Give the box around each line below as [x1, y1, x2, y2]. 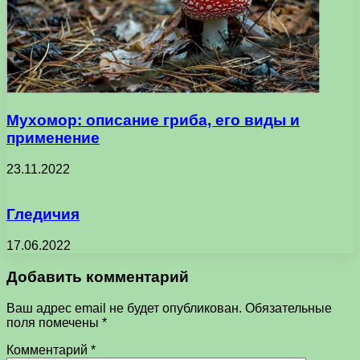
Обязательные [245, 301, 332, 315]
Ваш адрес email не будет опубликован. [6, 301, 242, 315]
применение [6, 129, 100, 147]
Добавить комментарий [6, 268, 189, 285]
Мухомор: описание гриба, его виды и [6, 112, 300, 129]
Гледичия [6, 206, 80, 223]
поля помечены [6, 315, 102, 329]
